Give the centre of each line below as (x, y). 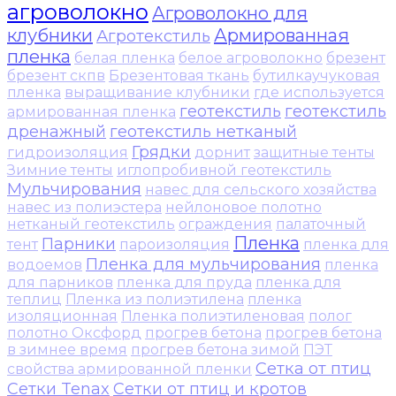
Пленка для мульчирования (203, 264)
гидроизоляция (68, 153)
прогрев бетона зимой (215, 350)
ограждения (225, 225)
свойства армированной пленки (129, 369)
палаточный (321, 225)
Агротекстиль (153, 36)
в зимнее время (67, 350)
